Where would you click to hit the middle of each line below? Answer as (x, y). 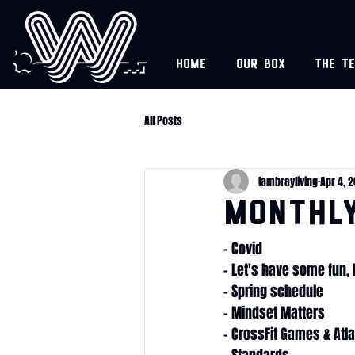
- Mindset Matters (274, 313)
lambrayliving (288, 181)
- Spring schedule (273, 292)
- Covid (243, 249)
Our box (260, 65)
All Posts (163, 120)
